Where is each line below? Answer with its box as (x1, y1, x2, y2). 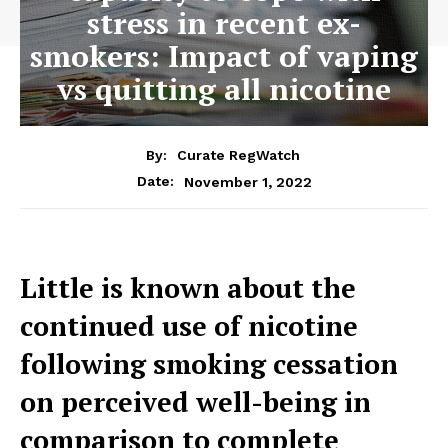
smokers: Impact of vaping (30, 35, 418, 76)
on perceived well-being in (20, 384, 371, 421)
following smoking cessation (20, 346, 398, 383)
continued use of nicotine (20, 308, 358, 345)
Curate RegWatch (176, 147, 300, 164)
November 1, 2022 (183, 173, 312, 190)
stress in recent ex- (87, 2, 361, 43)
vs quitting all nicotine (57, 68, 391, 109)
